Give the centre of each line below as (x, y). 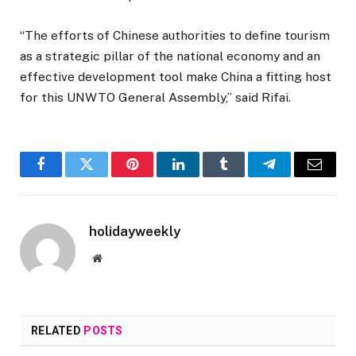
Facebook (68, 176)
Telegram (295, 176)
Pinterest (157, 176)
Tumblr (243, 176)
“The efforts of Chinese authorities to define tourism (175, 35)
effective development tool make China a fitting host (176, 76)
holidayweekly (135, 231)
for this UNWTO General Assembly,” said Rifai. (155, 97)
